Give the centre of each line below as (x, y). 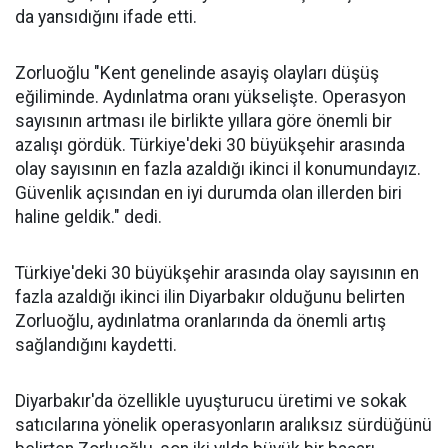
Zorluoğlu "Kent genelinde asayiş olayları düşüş (197, 73)
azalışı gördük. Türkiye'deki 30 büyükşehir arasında (210, 145)
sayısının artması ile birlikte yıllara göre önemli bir (203, 121)
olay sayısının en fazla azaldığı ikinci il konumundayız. (218, 169)
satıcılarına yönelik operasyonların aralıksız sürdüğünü (223, 425)
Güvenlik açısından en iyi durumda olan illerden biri (208, 193)
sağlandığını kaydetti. (96, 345)
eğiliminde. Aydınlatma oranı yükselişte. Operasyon (210, 97)
